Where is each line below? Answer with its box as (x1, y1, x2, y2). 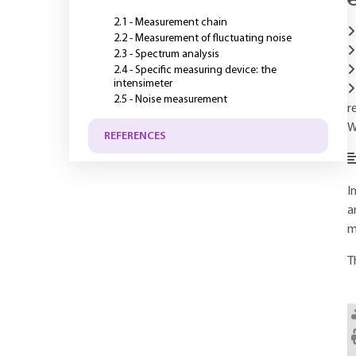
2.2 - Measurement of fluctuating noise (114, 33, 292, 44)
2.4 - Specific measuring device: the (114, 64, 277, 76)
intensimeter (114, 78, 172, 90)
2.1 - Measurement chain (114, 17, 227, 29)
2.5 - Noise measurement (114, 94, 227, 106)
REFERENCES (104, 130, 166, 142)
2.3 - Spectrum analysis (114, 48, 219, 60)
